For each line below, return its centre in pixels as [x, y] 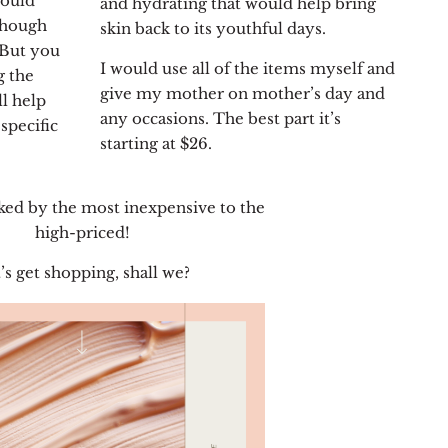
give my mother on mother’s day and [242, 94]
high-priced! [82, 233]
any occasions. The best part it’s [220, 119]
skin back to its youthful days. [212, 29]
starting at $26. [155, 144]
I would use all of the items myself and [247, 69]
